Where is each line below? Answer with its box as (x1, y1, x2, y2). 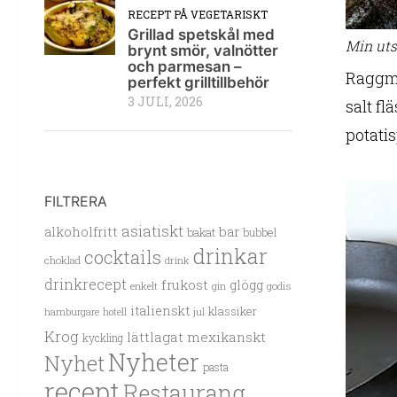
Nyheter (108, 346, 199, 378)
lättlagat (127, 328, 183, 346)
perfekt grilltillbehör (128, 74, 269, 92)
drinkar (193, 243, 268, 270)
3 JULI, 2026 (128, 94, 203, 111)
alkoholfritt (44, 222, 118, 241)
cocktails (84, 245, 161, 269)
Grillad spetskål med (128, 26, 275, 44)
